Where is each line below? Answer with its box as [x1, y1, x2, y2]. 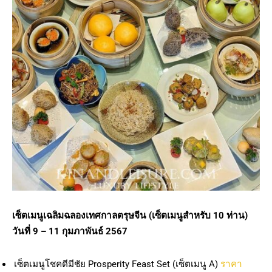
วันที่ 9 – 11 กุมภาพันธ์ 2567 [12, 226, 127, 237]
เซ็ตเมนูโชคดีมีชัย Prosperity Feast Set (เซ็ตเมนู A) [14, 258, 220, 270]
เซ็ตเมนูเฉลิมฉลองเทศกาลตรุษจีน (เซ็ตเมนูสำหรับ [12, 210, 213, 222]
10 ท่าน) [213, 210, 248, 222]
